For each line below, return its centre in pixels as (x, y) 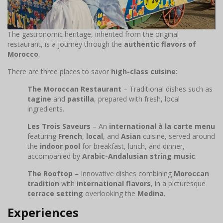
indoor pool (60, 146)
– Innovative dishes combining (123, 173)
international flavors (114, 183)
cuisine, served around (178, 136)
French (70, 136)
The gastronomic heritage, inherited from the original (93, 34)
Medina (151, 193)
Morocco (23, 54)
